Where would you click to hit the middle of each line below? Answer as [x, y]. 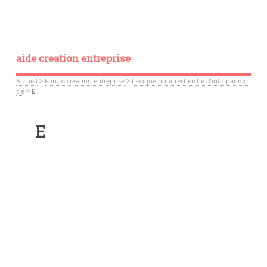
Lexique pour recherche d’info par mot [191, 81]
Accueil [27, 81]
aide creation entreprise [73, 58]
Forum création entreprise [84, 81]
